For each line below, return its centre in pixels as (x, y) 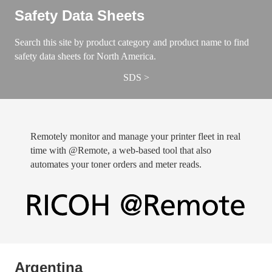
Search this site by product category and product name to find (132, 42)
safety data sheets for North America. (85, 56)
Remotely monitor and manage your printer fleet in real (135, 136)
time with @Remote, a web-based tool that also (121, 150)
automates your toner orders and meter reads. (116, 164)
